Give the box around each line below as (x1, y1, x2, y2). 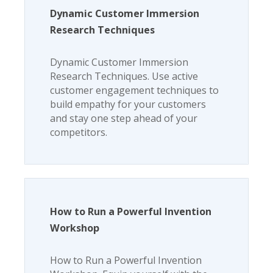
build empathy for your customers (49, 97, 206, 112)
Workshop (49, 221, 99, 235)
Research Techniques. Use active (49, 69, 198, 83)
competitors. (49, 126, 107, 140)
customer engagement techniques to (49, 83, 219, 97)
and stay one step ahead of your (49, 112, 197, 126)
